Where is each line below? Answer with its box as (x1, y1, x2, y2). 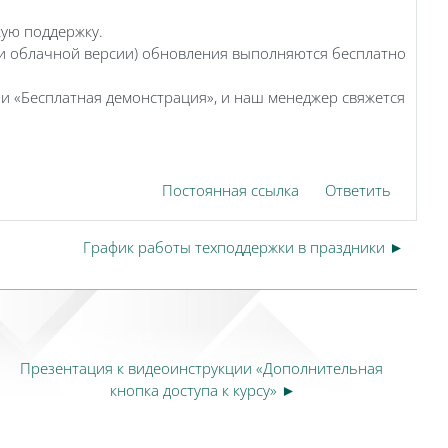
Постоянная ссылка (162, 179, 299, 200)
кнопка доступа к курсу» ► (110, 379, 297, 400)
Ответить (325, 179, 391, 200)
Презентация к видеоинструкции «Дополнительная (19, 357, 383, 378)
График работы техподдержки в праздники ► (83, 236, 404, 257)
